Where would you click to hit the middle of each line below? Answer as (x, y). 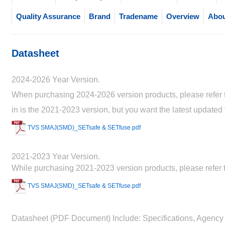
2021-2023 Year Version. (55, 156)
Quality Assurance (48, 16)
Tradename (138, 16)
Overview (183, 16)
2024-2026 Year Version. (55, 80)
